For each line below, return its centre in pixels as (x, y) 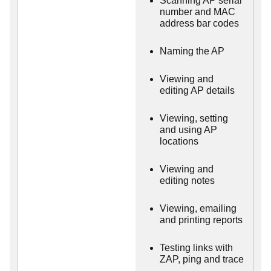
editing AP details (197, 90)
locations (179, 141)
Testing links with (196, 248)
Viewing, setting (194, 118)
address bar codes (199, 23)
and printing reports (201, 220)
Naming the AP (192, 51)
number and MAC (198, 12)
